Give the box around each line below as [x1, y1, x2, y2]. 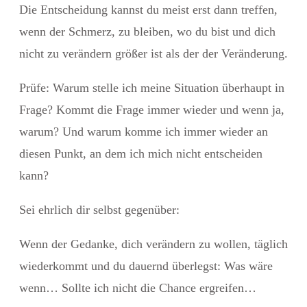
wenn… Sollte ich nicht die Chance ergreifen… [19, 280, 256, 295]
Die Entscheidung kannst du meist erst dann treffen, [19, 2, 278, 16]
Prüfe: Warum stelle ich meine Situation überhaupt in [19, 80, 284, 95]
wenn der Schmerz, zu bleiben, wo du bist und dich [19, 24, 275, 38]
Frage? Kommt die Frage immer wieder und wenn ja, [19, 102, 284, 116]
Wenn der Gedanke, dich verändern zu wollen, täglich [19, 236, 288, 251]
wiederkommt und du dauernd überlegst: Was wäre [19, 258, 273, 273]
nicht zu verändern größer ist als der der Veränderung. [19, 46, 288, 60]
